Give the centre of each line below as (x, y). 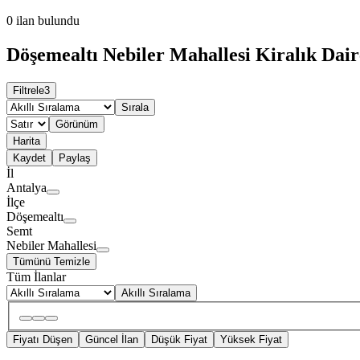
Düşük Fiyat (179, 340)
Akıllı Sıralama (156, 292)
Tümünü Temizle (51, 261)
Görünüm (77, 124)
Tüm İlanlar (36, 276)
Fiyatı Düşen (43, 340)
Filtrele (29, 90)
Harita (27, 141)
